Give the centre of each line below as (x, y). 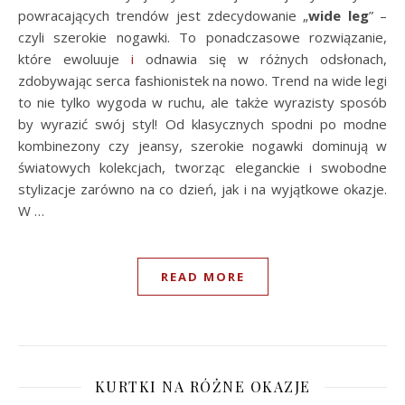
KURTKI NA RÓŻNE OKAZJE (202, 387)
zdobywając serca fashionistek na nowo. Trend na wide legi (202, 81)
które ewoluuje (75, 59)
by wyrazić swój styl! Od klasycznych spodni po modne (202, 124)
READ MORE (202, 277)
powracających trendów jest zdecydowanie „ (164, 16)
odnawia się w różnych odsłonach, (260, 59)
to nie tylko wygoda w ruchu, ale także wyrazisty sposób (202, 103)
